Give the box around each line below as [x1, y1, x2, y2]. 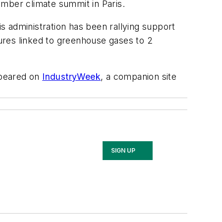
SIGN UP [111, 147, 136, 155]
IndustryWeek [42, 71, 101, 82]
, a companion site [101, 71, 177, 82]
